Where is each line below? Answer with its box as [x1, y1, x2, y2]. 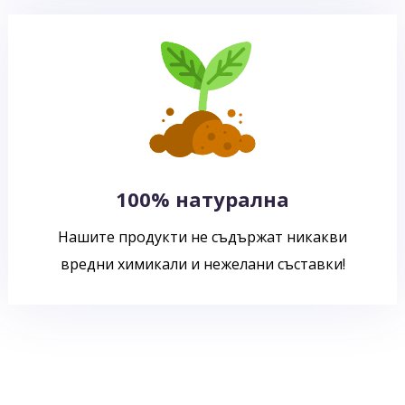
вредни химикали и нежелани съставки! [60, 254, 345, 274]
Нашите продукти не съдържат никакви [58, 227, 347, 247]
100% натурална [116, 185, 289, 212]
